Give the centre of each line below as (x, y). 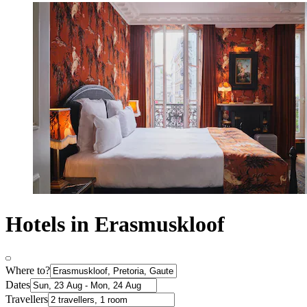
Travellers (27, 299)
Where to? (28, 271)
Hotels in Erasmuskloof (115, 224)
